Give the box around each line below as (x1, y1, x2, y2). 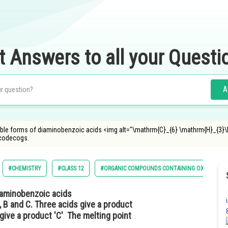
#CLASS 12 (58, 165, 84, 172)
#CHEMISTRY (8, 165, 41, 172)
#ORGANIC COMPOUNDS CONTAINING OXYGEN (100, 165, 218, 172)
